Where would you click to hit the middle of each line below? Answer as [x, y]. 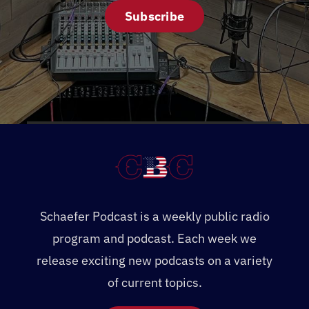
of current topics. [154, 283]
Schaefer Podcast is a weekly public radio [154, 217]
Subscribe [154, 17]
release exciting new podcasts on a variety [154, 261]
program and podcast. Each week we [154, 239]
